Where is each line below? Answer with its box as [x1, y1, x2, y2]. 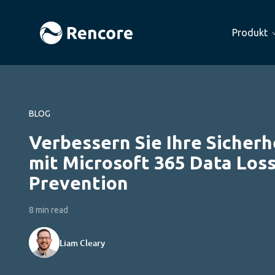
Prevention [29, 172, 128, 193]
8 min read [29, 205, 68, 215]
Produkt [231, 27, 268, 38]
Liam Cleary [60, 236, 105, 249]
